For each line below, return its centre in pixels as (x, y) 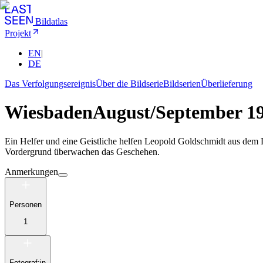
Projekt (18, 33)
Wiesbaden (49, 112)
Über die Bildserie (129, 84)
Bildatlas (51, 21)
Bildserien (182, 84)
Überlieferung (227, 84)
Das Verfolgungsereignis (50, 84)
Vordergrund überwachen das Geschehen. (82, 151)
